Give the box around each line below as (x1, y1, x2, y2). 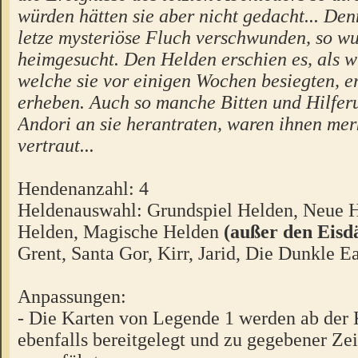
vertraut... (18, 134, 94, 157)
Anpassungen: (18, 285, 126, 308)
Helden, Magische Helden (18, 221, 219, 243)
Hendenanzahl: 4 (18, 177, 149, 200)
